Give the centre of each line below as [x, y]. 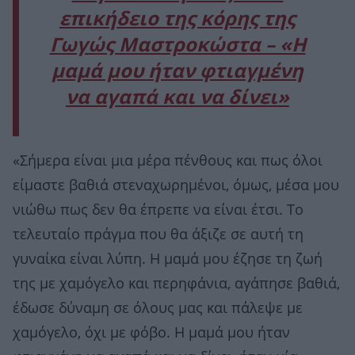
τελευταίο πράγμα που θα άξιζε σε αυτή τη [158, 234]
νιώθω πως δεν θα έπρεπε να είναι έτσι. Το [158, 210]
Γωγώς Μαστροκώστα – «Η [177, 45]
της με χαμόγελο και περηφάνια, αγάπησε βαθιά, [176, 283]
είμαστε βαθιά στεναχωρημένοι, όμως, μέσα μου [176, 185]
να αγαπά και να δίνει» [177, 97]
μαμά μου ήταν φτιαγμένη [177, 71]
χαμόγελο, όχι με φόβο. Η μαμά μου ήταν [151, 332]
